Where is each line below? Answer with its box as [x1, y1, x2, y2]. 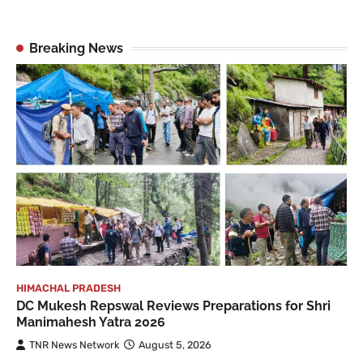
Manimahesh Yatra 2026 [16, 314, 165, 330]
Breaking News [29, 41, 123, 57]
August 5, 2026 [139, 338, 211, 351]
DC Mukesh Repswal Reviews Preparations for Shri [16, 297, 331, 314]
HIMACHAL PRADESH [16, 281, 121, 294]
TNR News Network [29, 338, 120, 351]
